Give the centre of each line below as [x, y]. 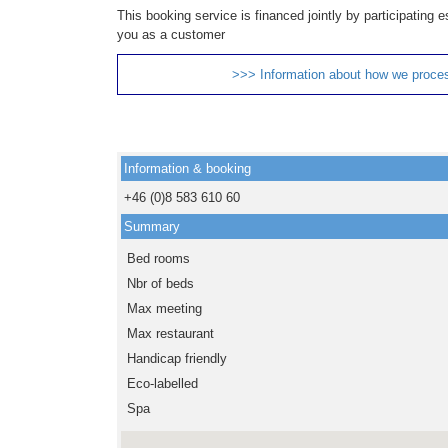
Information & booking [187, 169]
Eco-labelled [162, 384]
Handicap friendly [177, 359]
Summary [152, 227]
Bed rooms [158, 259]
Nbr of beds [160, 284]
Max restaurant [170, 334]
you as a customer [171, 35]
